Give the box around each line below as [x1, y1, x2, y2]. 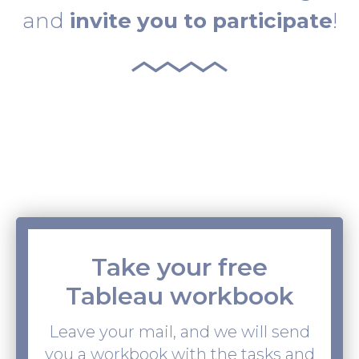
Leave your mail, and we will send [49, 321, 310, 341]
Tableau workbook [65, 280, 294, 311]
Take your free [91, 252, 268, 282]
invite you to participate [69, 8, 333, 34]
